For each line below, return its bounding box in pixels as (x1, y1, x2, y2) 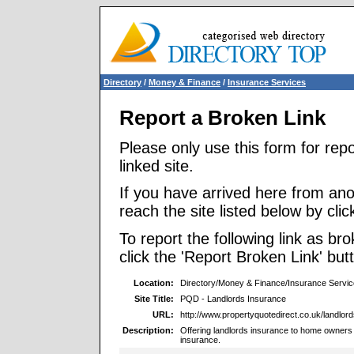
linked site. (119, 157, 194, 175)
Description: (122, 325, 174, 335)
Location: (134, 277, 174, 288)
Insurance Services (228, 77, 306, 87)
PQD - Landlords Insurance (180, 293, 286, 303)
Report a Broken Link (119, 106, 326, 130)
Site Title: (134, 293, 174, 303)
